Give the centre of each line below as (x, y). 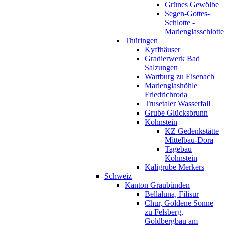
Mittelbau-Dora (189, 140)
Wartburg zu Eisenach (180, 76)
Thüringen (141, 40)
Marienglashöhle (171, 85)
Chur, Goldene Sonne (179, 203)
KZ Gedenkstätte (192, 131)
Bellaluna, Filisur (172, 194)
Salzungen (161, 67)
